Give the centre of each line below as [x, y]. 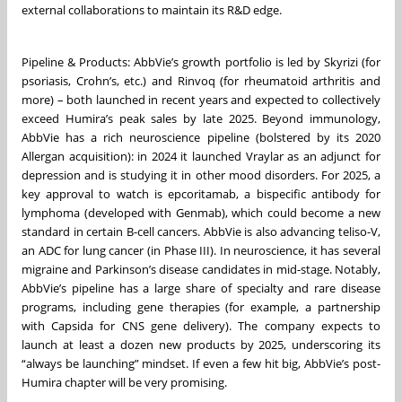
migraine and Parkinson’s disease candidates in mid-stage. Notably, [201, 269]
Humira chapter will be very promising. [124, 382]
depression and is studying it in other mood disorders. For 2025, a [201, 175]
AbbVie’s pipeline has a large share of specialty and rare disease [201, 288]
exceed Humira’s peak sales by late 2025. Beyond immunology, [201, 118]
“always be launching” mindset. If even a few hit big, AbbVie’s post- [201, 363]
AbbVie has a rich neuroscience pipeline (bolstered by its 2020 [201, 137]
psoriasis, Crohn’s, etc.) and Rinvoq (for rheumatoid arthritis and [201, 80]
